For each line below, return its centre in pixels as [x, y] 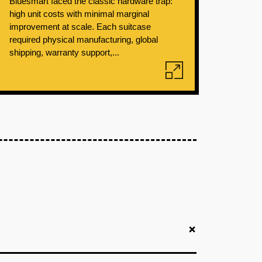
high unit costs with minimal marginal [79, 14]
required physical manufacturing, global [83, 39]
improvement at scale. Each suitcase [80, 27]
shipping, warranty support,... [64, 52]
